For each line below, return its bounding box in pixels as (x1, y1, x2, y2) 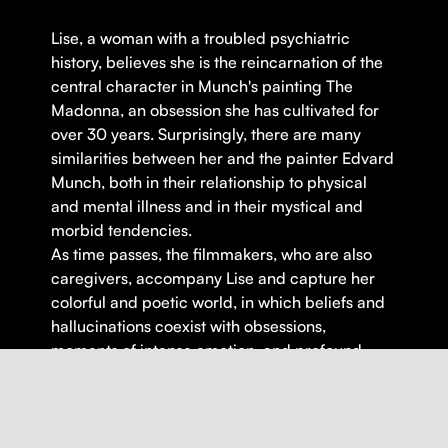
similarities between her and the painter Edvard (51, 148, 395, 169)
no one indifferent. (51, 412, 184, 433)
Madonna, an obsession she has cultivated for (51, 100, 380, 121)
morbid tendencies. (51, 220, 193, 241)
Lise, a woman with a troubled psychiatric (51, 28, 351, 49)
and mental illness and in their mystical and (51, 196, 364, 217)
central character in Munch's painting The (51, 76, 354, 97)
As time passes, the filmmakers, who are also (51, 244, 373, 265)
